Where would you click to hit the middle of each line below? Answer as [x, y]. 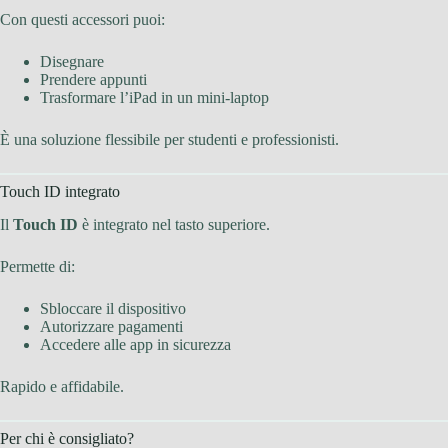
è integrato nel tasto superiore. [174, 224]
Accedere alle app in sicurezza [135, 344]
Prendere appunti [93, 79]
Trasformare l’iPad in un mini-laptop [154, 97]
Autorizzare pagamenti [111, 326]
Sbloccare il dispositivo [113, 308]
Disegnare [72, 61]
